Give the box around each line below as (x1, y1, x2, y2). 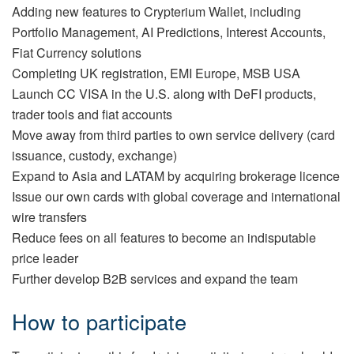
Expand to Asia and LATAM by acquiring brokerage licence (12, 167, 340, 186)
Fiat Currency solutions (12, 43, 141, 62)
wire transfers (12, 208, 87, 227)
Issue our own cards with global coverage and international (12, 187, 341, 206)
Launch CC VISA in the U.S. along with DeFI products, (12, 85, 316, 104)
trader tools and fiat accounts (12, 105, 172, 124)
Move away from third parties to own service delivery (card (12, 126, 335, 145)
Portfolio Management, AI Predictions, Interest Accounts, (12, 23, 326, 42)
